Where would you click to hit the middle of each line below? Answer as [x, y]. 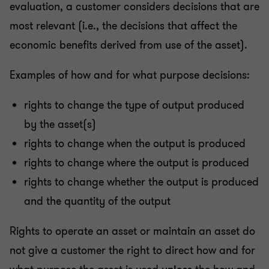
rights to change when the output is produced [135, 144]
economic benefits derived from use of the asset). [130, 45]
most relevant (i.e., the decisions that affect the [123, 26]
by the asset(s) [60, 125]
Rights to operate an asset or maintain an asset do [132, 231]
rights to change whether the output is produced [141, 182]
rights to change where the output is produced [137, 163]
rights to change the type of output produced [134, 105]
